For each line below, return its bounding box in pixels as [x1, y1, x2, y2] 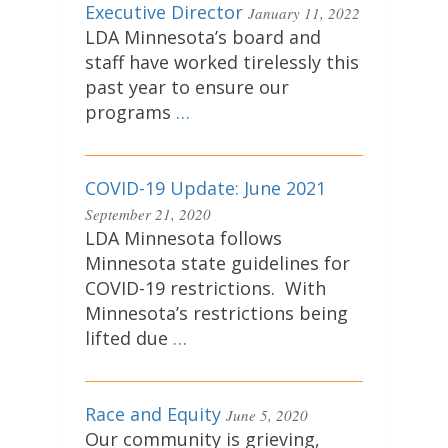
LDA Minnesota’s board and [85, 25, 321, 50]
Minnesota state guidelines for [85, 251, 350, 276]
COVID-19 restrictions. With [85, 276, 326, 301]
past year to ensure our [85, 75, 289, 100]
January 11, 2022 [248, 3, 360, 24]
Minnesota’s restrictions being [85, 301, 348, 326]
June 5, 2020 [226, 405, 308, 426]
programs [85, 100, 176, 125]
